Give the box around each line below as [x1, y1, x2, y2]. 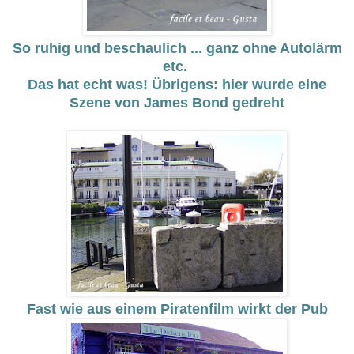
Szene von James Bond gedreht [70, 95, 284, 111]
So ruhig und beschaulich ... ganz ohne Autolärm [12, 40, 342, 57]
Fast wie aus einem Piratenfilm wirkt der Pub [26, 301, 328, 318]
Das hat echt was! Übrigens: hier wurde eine [28, 77, 326, 93]
